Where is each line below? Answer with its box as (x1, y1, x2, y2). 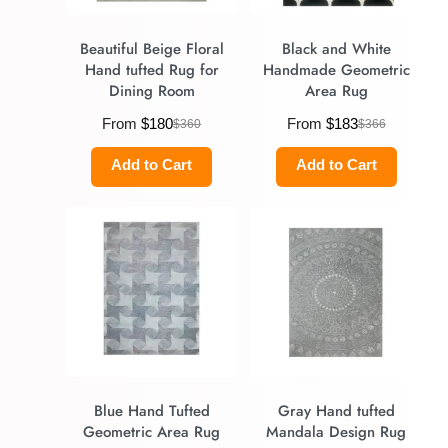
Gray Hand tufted (277, 400, 395, 423)
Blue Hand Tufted (93, 400, 210, 423)
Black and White (281, 38, 391, 61)
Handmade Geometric (262, 59, 410, 82)
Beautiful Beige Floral (79, 38, 224, 61)
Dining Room (108, 80, 195, 103)
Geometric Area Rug (83, 421, 221, 444)
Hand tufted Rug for (84, 59, 219, 82)
